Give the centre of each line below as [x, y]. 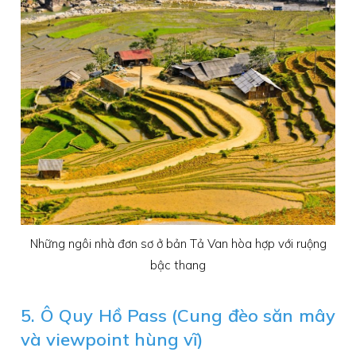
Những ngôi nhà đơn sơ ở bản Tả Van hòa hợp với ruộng [178, 244]
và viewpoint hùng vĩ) [112, 340]
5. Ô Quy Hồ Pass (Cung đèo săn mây [178, 316]
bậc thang [178, 265]
